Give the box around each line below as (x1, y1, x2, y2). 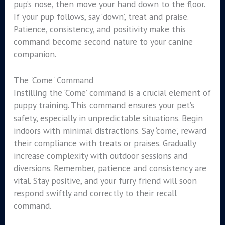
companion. (13, 48, 56, 60)
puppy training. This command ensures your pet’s (13, 99, 194, 111)
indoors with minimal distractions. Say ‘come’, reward (13, 125, 206, 137)
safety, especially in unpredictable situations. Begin (13, 112, 203, 124)
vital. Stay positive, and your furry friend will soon (13, 175, 197, 187)
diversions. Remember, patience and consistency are (13, 162, 206, 174)
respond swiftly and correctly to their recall (13, 187, 177, 199)
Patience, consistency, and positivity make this (13, 23, 186, 35)
